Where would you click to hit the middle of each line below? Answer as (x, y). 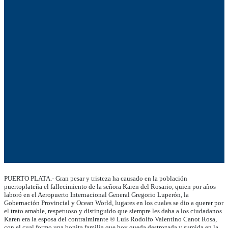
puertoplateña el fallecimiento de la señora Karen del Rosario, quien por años (110, 186)
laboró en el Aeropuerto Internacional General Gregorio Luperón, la (96, 194)
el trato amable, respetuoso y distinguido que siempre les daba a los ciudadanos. (113, 211)
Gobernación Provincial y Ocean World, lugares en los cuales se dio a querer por (113, 203)
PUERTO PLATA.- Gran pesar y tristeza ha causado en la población (95, 178)
